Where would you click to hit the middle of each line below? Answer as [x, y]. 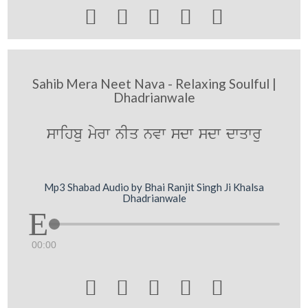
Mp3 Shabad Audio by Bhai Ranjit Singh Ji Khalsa [154, 187]
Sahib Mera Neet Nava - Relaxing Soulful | [154, 84]
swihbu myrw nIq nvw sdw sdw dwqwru [154, 134]
